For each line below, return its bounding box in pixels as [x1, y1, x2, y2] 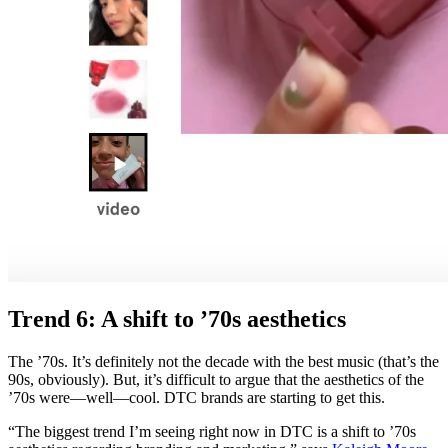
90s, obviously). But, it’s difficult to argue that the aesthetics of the [8, 370, 424, 388]
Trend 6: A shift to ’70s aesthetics [8, 305, 346, 332]
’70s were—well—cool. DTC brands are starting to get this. [8, 388, 385, 406]
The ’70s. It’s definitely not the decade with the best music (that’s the [8, 352, 439, 370]
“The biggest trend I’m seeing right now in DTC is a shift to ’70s [8, 422, 416, 440]
